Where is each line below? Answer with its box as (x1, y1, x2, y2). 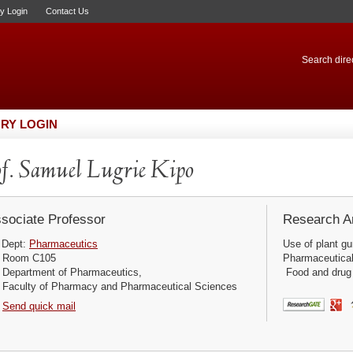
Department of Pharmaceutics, (2, 266, 142, 278)
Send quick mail (2, 299, 76, 312)
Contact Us (46, 6, 89, 16)
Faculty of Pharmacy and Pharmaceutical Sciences (2, 281, 237, 292)
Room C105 (2, 252, 56, 264)
